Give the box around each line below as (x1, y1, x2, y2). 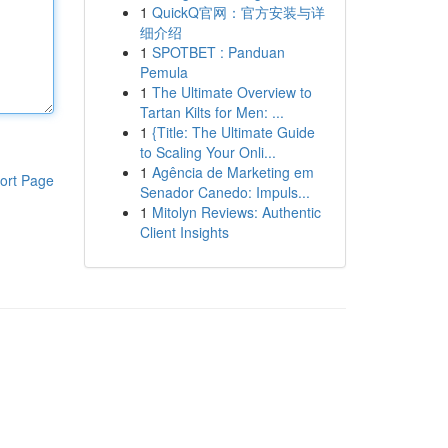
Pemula (139, 62, 188, 82)
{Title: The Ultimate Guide (151, 122, 315, 142)
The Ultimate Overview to (151, 82, 312, 102)
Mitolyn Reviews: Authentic (151, 202, 321, 222)
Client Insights (139, 222, 229, 242)
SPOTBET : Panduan (151, 42, 285, 62)
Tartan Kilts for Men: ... (139, 102, 284, 122)
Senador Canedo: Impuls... (139, 182, 310, 202)
